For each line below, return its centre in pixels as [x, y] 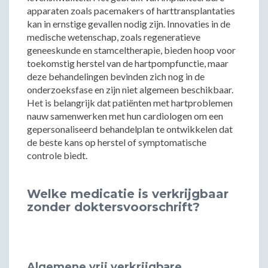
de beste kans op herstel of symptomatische [117, 142]
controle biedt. [57, 155]
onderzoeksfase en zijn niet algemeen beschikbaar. [130, 89]
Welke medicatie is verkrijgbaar [128, 194]
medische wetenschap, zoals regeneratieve [114, 37]
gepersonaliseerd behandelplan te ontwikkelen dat [130, 129]
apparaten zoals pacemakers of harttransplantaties [131, 10]
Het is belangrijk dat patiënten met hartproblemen [130, 103]
